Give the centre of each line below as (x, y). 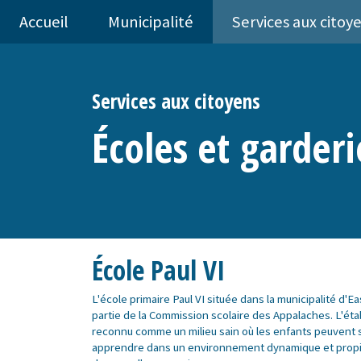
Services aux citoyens (176, 101)
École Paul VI (159, 270)
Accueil (44, 22)
